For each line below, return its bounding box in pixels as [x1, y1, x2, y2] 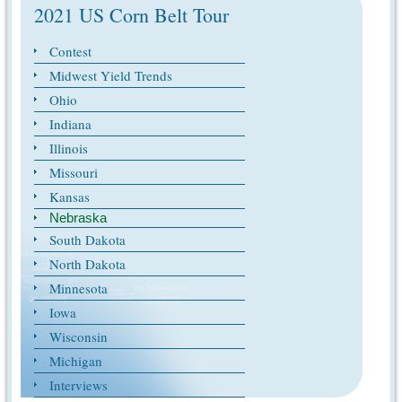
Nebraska [49, 210, 108, 226]
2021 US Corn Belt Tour [34, 2, 230, 29]
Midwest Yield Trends [49, 66, 173, 85]
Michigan [49, 352, 103, 371]
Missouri [49, 163, 99, 182]
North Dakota [49, 255, 127, 274]
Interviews [49, 376, 109, 395]
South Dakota [49, 231, 127, 249]
